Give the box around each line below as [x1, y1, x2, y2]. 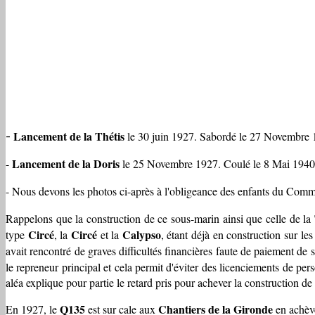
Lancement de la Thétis [13, 127, 124, 144]
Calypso [122, 226, 161, 243]
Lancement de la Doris [12, 155, 120, 172]
